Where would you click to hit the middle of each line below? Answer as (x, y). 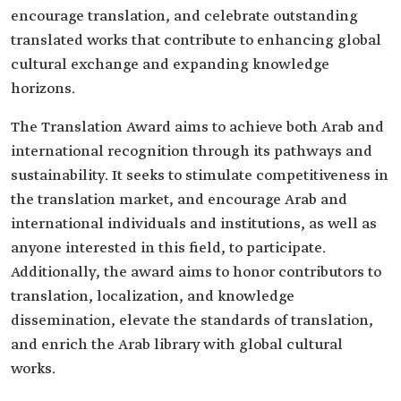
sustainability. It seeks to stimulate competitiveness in (200, 176)
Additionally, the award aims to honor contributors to (196, 273)
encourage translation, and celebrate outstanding (184, 17)
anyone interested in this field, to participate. (168, 248)
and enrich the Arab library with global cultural (177, 345)
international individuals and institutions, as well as (194, 224)
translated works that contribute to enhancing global (196, 41)
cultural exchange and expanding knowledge (170, 65)
